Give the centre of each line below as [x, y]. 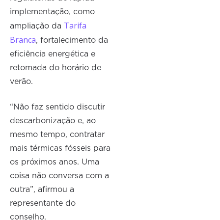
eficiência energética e [53, 54]
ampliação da [37, 26]
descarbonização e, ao [53, 121]
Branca [23, 40]
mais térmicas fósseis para [60, 149]
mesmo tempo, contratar [57, 135]
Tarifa [75, 26]
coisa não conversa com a [60, 176]
